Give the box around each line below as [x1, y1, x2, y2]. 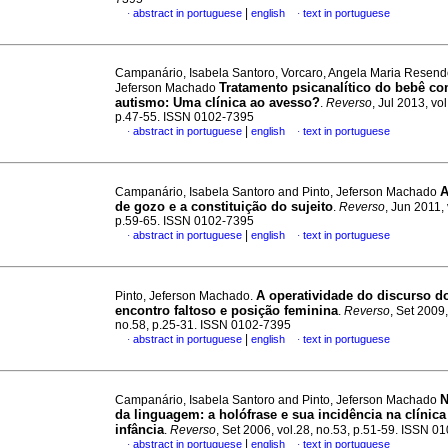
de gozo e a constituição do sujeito [115, 199, 333, 214]
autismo [115, 95, 165, 110]
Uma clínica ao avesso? [173, 95, 320, 110]
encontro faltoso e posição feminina [115, 303, 338, 318]
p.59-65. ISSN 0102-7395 [115, 214, 254, 228]
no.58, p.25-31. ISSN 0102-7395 [115, 318, 291, 332]
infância [115, 422, 164, 437]
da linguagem [115, 407, 200, 422]
